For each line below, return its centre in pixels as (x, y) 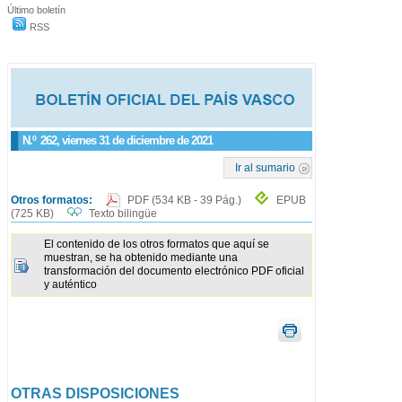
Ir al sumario (266, 168)
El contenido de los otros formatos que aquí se (157, 245)
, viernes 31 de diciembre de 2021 (135, 140)
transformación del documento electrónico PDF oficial (174, 271)
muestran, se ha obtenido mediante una (141, 258)
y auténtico (70, 285)
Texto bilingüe (123, 214)
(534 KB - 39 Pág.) (198, 200)
